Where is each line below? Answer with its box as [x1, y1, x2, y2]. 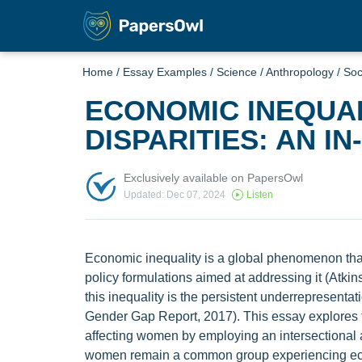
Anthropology [266, 65, 334, 78]
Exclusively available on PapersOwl [123, 170, 303, 184]
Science [217, 65, 257, 78]
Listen [246, 189, 273, 201]
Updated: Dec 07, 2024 [123, 189, 225, 201]
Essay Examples [123, 65, 207, 78]
